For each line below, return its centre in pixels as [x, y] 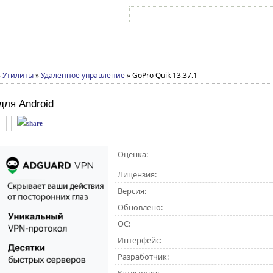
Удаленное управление [83, 75]
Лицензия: [137, 174]
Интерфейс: [139, 240]
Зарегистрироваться [238, 18]
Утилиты [18, 75]
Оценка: [133, 154]
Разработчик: [143, 257]
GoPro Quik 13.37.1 [164, 75]
